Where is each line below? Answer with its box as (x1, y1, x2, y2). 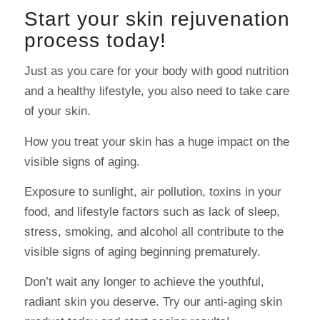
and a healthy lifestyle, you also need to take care (24, 84, 289, 99)
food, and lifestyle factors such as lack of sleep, (24, 205, 280, 219)
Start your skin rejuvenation (24, 7, 290, 30)
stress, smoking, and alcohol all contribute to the (24, 225, 284, 239)
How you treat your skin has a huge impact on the (24, 134, 289, 149)
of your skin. (24, 104, 91, 119)
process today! (24, 29, 166, 51)
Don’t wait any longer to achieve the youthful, (24, 275, 264, 289)
